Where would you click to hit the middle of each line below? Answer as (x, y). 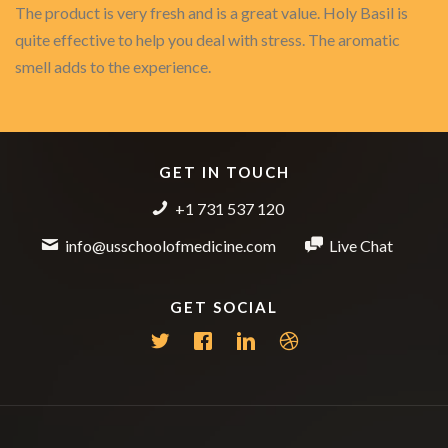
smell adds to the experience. (113, 66)
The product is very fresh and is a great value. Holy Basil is (211, 12)
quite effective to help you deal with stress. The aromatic (207, 39)
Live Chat (361, 245)
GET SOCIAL (224, 307)
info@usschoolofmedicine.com (170, 245)
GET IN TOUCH (224, 172)
